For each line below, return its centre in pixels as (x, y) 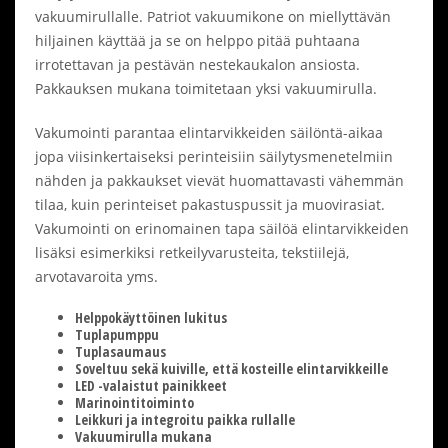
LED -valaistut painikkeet (151, 385)
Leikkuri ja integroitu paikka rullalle (185, 419)
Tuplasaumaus (120, 351)
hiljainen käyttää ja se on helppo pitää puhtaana (197, 40)
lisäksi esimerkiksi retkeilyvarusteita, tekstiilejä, (192, 252)
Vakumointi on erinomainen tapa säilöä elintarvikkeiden (222, 228)
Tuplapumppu (117, 334)
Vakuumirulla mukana (143, 436)
